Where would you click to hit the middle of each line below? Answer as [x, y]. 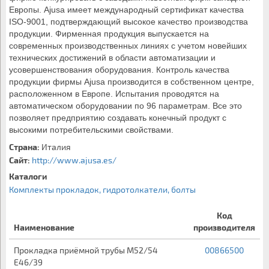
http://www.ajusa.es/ [74, 160]
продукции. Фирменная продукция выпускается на [109, 34]
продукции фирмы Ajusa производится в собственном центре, [131, 82]
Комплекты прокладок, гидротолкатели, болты [102, 189]
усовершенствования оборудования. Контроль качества [119, 70]
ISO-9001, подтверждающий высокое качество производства [128, 22]
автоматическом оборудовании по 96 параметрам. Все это [125, 106]
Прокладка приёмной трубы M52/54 [86, 250]
